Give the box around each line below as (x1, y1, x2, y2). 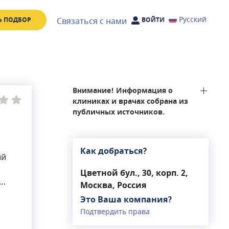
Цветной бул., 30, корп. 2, (80, 167, 188, 179)
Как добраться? (80, 145, 147, 157)
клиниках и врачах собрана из (73, 96, 188, 107)
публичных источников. (73, 107, 165, 118)
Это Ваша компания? (80, 194, 172, 206)
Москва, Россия (80, 179, 146, 192)
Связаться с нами (56, 15, 127, 28)
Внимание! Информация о (73, 85, 173, 96)
